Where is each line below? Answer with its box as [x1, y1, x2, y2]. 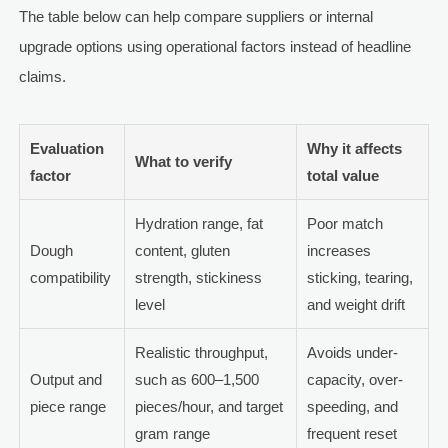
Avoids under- [306, 344, 398, 362]
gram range [134, 425, 210, 443]
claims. [18, 68, 66, 86]
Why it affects [306, 140, 402, 158]
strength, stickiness [134, 269, 262, 287]
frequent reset [306, 425, 397, 443]
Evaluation [29, 140, 104, 158]
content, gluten [134, 242, 230, 260]
